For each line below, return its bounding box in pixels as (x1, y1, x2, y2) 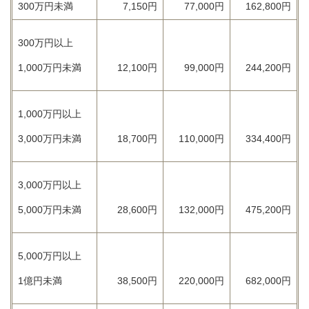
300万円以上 (18, 37, 73, 48)
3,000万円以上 (18, 179, 81, 190)
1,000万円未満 (18, 62, 81, 73)
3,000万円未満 (18, 133, 81, 144)
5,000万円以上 (18, 250, 81, 261)
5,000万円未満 (18, 204, 81, 215)
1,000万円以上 (18, 108, 81, 119)
